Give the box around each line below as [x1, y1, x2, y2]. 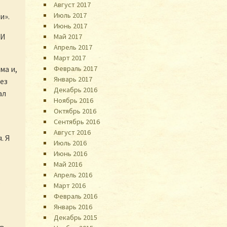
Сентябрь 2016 [54, 117, 100, 126]
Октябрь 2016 [54, 106, 97, 116]
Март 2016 [54, 180, 86, 190]
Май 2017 [54, 31, 83, 41]
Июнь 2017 [54, 21, 88, 30]
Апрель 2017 [54, 42, 93, 52]
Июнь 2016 [54, 148, 88, 158]
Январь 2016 [54, 202, 93, 211]
